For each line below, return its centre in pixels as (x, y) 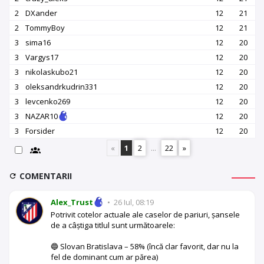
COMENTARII (46, 176)
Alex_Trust (72, 202)
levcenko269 (48, 101)
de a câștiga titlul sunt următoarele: (113, 225)
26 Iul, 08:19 (133, 202)
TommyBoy (45, 27)
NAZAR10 (42, 116)
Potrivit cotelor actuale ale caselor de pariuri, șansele (145, 214)
